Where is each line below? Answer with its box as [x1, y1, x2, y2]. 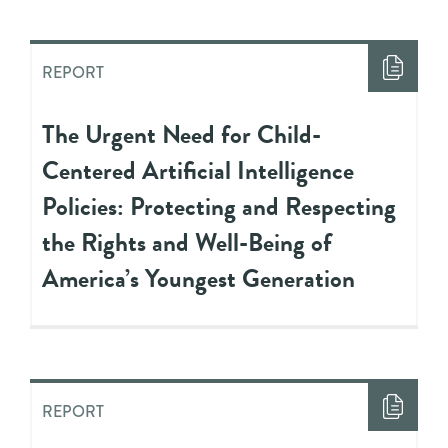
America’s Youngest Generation [42, 259, 355, 297]
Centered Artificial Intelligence [42, 151, 354, 189]
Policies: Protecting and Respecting [42, 187, 396, 225]
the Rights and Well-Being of [42, 223, 332, 261]
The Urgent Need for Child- [42, 115, 321, 153]
